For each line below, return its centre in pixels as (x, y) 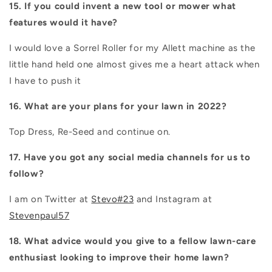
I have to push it (45, 81)
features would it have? (63, 23)
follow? (27, 174)
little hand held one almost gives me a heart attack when (134, 65)
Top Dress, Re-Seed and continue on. (90, 132)
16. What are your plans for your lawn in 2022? (118, 107)
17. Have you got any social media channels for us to (130, 158)
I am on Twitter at (50, 199)
